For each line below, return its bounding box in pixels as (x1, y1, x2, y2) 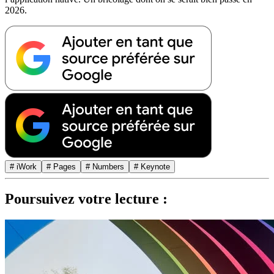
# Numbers (86, 161, 124, 171)
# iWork (10, 161, 37, 171)
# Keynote (134, 161, 170, 171)
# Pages (46, 161, 76, 171)
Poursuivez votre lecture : (5, 191, 168, 207)
